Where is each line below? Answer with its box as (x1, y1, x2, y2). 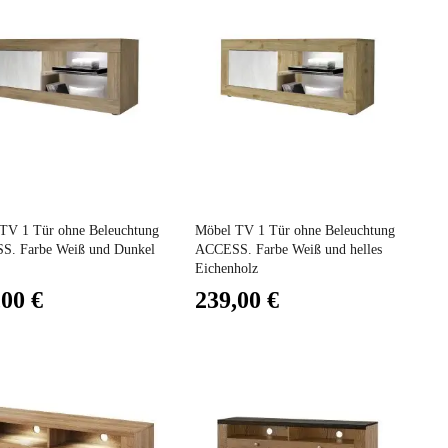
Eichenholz (194, 261, 258, 277)
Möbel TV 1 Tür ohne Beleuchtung (194, 223, 395, 239)
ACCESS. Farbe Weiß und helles (194, 242, 382, 258)
